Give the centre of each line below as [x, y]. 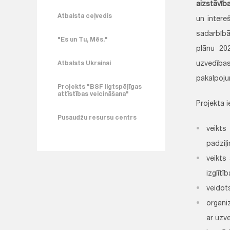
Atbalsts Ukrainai [84, 64]
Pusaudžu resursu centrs [97, 118]
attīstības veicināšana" [93, 94]
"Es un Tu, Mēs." [83, 40]
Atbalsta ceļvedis [85, 16]
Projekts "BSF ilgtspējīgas [100, 87]
